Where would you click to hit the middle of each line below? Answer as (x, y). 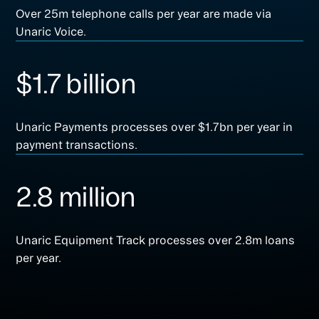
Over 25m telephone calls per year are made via (144, 14)
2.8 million (75, 197)
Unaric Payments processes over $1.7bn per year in (155, 127)
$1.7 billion (75, 84)
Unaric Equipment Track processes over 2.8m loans (156, 240)
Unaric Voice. (51, 32)
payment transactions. (77, 145)
